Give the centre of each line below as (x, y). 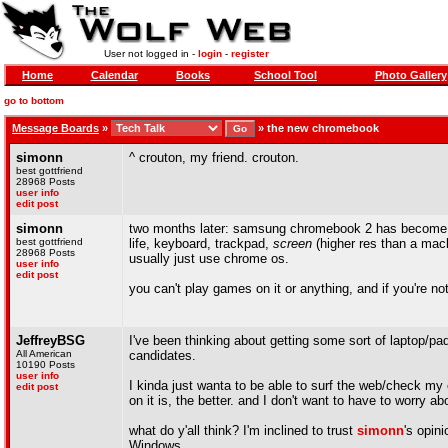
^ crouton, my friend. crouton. (214, 157)
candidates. (162, 355)
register (249, 53)
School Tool (285, 75)
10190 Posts (45, 364)
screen (292, 243)
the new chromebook (323, 128)
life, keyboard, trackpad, (201, 243)
